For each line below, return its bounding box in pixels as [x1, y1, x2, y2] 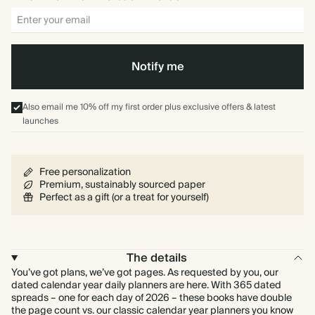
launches [22, 114, 58, 129]
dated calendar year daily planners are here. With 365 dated [11, 277, 281, 294]
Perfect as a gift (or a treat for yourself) [39, 189, 209, 206]
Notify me [131, 57, 184, 77]
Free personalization [39, 164, 131, 181]
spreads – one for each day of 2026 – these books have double [11, 290, 292, 307]
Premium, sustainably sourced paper [39, 176, 205, 193]
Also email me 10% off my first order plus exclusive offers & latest [22, 100, 276, 115]
